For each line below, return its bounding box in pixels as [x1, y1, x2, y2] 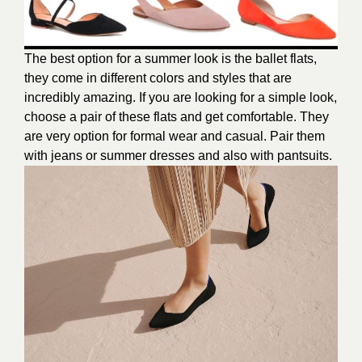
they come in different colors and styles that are [24, 70, 292, 85]
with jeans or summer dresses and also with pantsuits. [24, 148, 332, 162]
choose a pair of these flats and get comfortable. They [24, 109, 329, 124]
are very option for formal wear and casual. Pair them [24, 128, 325, 143]
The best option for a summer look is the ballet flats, [24, 51, 317, 65]
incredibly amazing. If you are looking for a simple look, [24, 90, 337, 104]
